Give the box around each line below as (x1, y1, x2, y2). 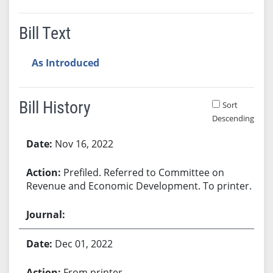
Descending (211, 112, 254, 124)
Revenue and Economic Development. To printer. (26, 179, 252, 193)
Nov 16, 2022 (54, 136, 113, 151)
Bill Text (18, 23, 71, 43)
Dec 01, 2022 (54, 236, 113, 250)
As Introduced (31, 55, 99, 69)
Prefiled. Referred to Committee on (63, 165, 224, 179)
